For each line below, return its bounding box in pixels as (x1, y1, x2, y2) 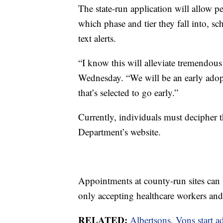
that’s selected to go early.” (78, 86, 178, 99)
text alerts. (78, 31, 116, 44)
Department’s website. (78, 125, 161, 138)
